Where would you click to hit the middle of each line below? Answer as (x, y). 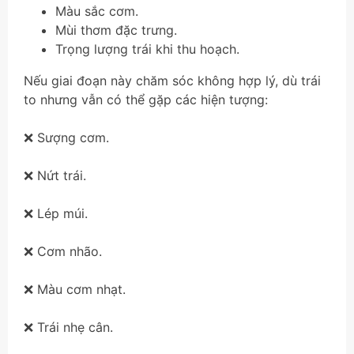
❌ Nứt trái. (55, 175)
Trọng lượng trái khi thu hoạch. (147, 49)
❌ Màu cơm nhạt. (75, 289)
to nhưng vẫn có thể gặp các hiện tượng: (146, 99)
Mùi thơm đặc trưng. (116, 30)
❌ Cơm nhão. (63, 251)
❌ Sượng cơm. (66, 137)
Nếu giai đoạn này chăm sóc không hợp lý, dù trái (172, 80)
